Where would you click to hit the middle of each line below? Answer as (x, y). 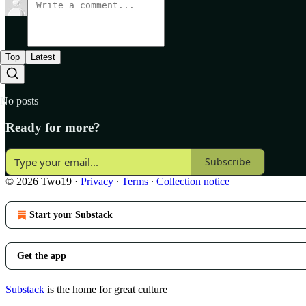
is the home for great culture (106, 289)
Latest (43, 57)
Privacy (97, 181)
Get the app (42, 255)
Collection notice (193, 181)
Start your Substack (71, 214)
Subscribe (228, 162)
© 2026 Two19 (39, 181)
